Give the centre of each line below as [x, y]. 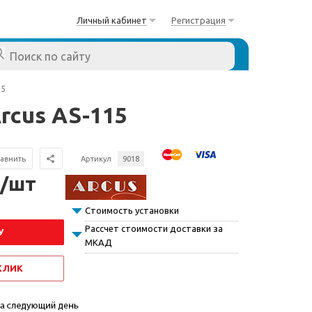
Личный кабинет [112, 20]
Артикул [96, 159]
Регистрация [198, 20]
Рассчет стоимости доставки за [154, 228]
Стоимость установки [132, 210]
